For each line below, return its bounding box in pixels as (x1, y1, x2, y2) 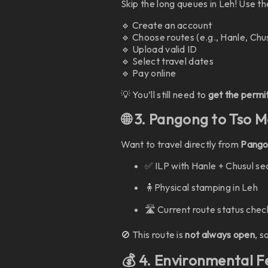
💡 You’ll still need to (120, 89, 208, 100)
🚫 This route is (120, 229, 185, 240)
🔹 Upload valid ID (120, 43, 197, 55)
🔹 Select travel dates (120, 55, 214, 67)
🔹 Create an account (120, 19, 212, 31)
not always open (185, 229, 255, 240)
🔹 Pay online (120, 67, 176, 79)
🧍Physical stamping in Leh (144, 181, 258, 193)
